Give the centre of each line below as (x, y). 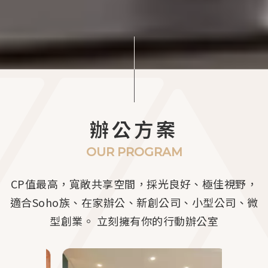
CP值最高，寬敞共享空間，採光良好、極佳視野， (134, 183)
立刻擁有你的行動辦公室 (156, 220)
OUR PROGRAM (134, 152)
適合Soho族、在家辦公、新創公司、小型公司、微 (134, 202)
